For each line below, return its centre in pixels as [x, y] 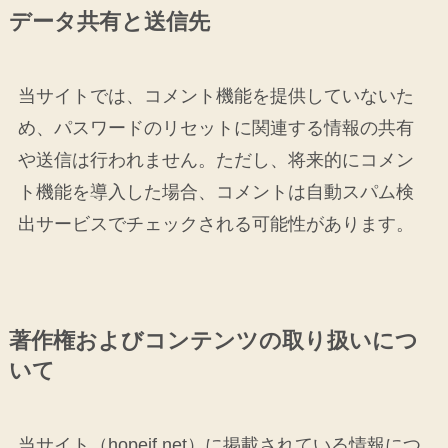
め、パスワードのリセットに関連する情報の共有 [215, 128]
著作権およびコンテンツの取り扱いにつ [213, 341]
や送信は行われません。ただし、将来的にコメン [215, 160]
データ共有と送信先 [109, 22]
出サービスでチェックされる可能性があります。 [215, 224]
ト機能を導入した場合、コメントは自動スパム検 [215, 192]
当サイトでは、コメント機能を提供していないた [215, 96]
